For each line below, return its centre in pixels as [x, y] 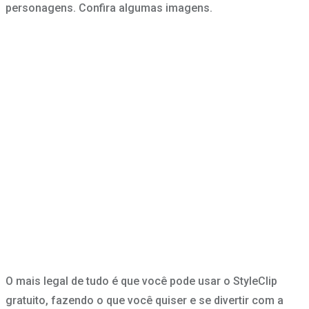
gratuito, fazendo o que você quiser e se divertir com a [144, 301]
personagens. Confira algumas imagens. [109, 8]
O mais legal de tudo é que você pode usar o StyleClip [141, 281]
